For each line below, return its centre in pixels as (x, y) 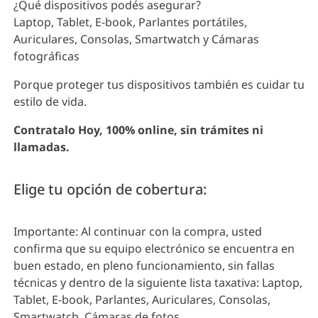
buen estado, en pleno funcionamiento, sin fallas (144, 265)
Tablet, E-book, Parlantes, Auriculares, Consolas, (142, 299)
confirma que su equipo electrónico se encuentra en (154, 248)
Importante (44, 231)
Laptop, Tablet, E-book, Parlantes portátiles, (130, 22)
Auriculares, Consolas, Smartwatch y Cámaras (136, 39)
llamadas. (42, 147)
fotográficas (46, 56)
